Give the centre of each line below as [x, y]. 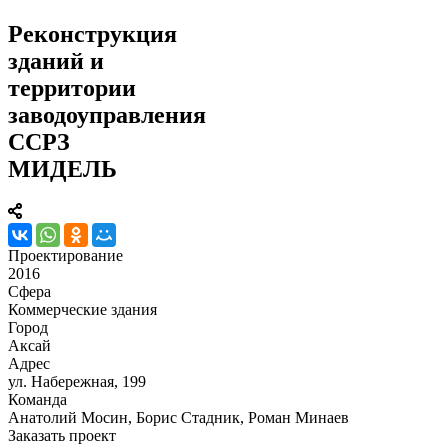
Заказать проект [62, 435]
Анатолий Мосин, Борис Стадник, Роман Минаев [178, 417]
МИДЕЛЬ [62, 168]
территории [72, 87]
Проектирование [65, 255]
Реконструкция [92, 33]
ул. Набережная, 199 [77, 381]
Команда [37, 399]
